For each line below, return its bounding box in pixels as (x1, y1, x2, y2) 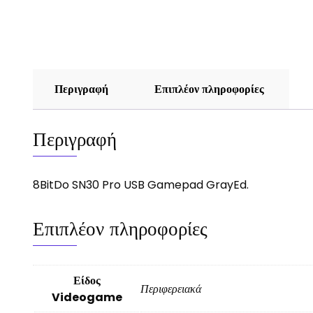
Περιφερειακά (140, 281, 201, 298)
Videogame (51, 289, 122, 306)
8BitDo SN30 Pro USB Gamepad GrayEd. (33, 177, 249, 194)
